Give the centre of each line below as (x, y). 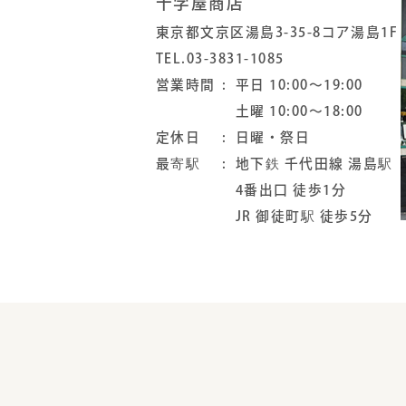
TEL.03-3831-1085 (220, 59)
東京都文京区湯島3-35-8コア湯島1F (277, 33)
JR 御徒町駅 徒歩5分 (304, 217)
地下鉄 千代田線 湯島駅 (314, 164)
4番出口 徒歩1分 (291, 190)
